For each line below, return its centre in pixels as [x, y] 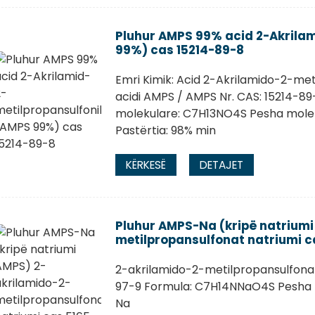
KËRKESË [146, 165]
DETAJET [221, 165]
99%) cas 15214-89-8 [179, 50]
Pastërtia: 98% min [165, 130]
